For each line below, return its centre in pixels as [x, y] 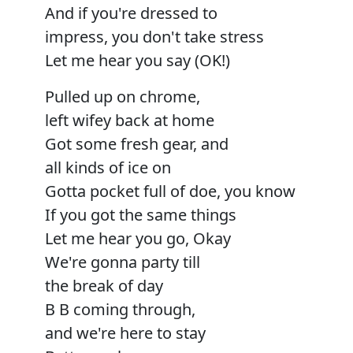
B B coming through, [120, 309]
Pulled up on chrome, [123, 96]
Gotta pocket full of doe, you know [170, 191]
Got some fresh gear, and [137, 143]
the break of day [104, 285]
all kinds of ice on [108, 167]
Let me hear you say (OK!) [137, 60]
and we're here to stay [125, 333]
